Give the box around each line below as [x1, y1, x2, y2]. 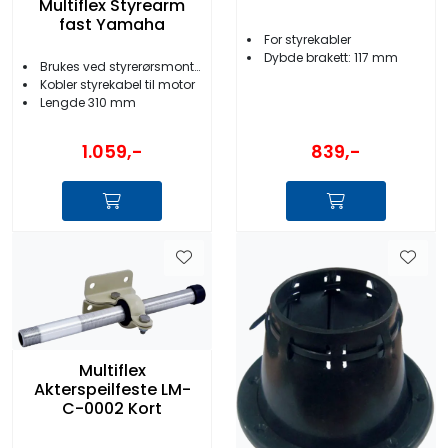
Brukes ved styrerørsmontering [40, 58, 194, 76]
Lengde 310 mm [40, 94, 136, 112]
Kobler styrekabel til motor [40, 76, 195, 94]
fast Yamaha [59, 13, 165, 37]
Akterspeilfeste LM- [33, 377, 191, 401]
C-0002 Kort [62, 396, 162, 420]
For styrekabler [264, 30, 351, 48]
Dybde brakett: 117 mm [264, 48, 398, 66]
